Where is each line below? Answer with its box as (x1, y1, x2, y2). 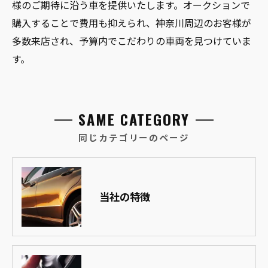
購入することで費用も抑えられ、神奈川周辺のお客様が (12, 15, 251, 30)
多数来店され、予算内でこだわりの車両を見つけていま (12, 33, 251, 48)
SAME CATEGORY (78, 108, 190, 130)
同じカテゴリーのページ (78, 130, 190, 144)
